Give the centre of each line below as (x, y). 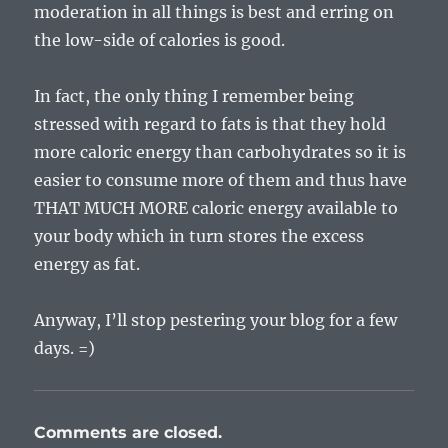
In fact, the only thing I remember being (194, 96)
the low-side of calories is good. (160, 40)
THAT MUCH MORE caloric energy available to (216, 208)
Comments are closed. (128, 432)
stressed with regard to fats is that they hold (210, 124)
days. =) (65, 348)
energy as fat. (87, 264)
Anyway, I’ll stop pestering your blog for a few (216, 320)
